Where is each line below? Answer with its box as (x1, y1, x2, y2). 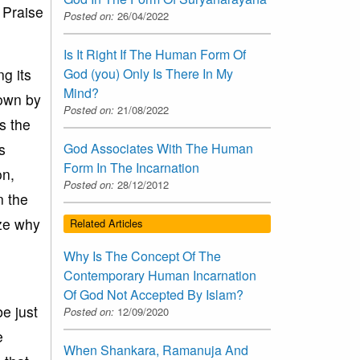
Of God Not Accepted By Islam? (63, 284, 243, 304)
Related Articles (70, 215, 142, 231)
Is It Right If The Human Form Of (63, 45, 246, 64)
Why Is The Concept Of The (63, 246, 221, 265)
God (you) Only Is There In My (63, 64, 233, 84)
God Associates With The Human (63, 139, 253, 158)
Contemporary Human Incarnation (63, 265, 256, 284)
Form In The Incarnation (63, 158, 199, 178)
